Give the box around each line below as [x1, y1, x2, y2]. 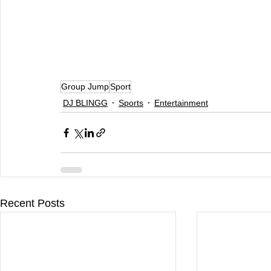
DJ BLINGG [63, 97, 108, 108]
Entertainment [154, 97, 208, 108]
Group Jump [61, 82, 109, 92]
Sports [119, 97, 143, 108]
